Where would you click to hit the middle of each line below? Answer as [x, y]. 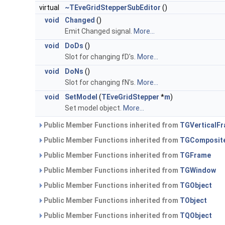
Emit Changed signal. [99, 31]
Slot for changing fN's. [101, 83]
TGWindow [198, 171]
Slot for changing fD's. [101, 57]
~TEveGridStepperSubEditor [113, 8]
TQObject [196, 216]
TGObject [196, 186]
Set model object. [94, 108]
